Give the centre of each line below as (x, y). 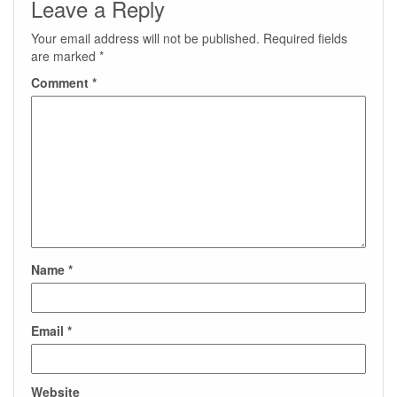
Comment (62, 82)
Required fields (305, 38)
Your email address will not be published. (145, 38)
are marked (65, 56)
